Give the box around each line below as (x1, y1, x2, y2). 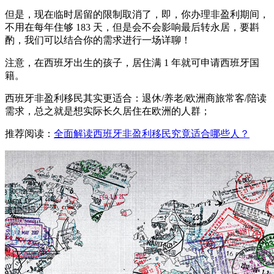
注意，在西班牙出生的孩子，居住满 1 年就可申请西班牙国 (5, 57, 259, 68)
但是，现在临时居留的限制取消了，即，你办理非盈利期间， (5, 9, 269, 20)
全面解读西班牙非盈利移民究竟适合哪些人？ (54, 128, 250, 139)
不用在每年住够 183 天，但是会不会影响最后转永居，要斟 (5, 21, 259, 32)
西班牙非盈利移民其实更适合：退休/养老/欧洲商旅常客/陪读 (5, 92, 267, 103)
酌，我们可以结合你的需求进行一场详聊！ (5, 34, 191, 45)
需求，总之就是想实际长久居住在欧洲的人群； (5, 105, 210, 116)
